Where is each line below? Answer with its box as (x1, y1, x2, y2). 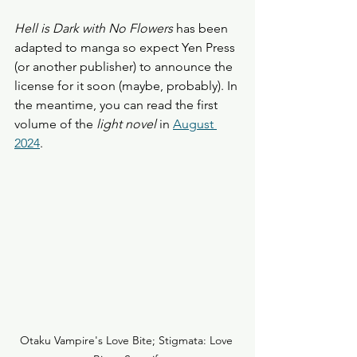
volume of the (14, 116, 93, 131)
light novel (93, 116, 156, 131)
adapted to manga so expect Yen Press (14, 39, 238, 55)
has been (173, 20, 231, 36)
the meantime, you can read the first (14, 96, 221, 112)
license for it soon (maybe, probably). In (14, 77, 241, 93)
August (173, 116, 217, 131)
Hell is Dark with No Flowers (14, 20, 173, 36)
